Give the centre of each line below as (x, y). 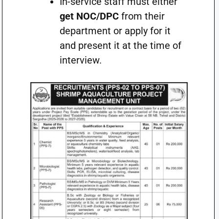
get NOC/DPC (89, 16)
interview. (80, 60)
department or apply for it (115, 31)
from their (142, 16)
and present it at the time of (120, 45)
